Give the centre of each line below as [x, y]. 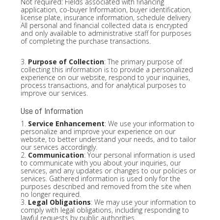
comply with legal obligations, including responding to [105, 210]
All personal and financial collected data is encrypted [104, 25]
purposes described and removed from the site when [106, 186]
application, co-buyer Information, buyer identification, [106, 9]
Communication [56, 155]
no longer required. [51, 194]
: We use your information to [149, 123]
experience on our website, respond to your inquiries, [105, 77]
